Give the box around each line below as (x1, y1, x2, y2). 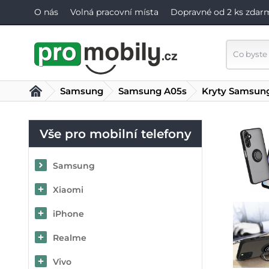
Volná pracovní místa (70, 7, 159, 17)
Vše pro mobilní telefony (39, 127, 192, 141)
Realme (53, 232, 86, 243)
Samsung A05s (118, 85, 187, 97)
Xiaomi (53, 184, 83, 195)
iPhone (53, 208, 84, 219)
